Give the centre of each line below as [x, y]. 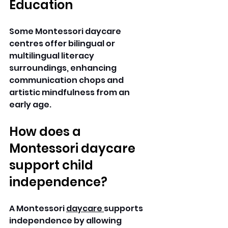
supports [124, 209]
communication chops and [67, 80]
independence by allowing [66, 221]
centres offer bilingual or [63, 44]
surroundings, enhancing [64, 68]
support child [52, 165]
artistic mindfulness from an [70, 93]
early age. [31, 105]
